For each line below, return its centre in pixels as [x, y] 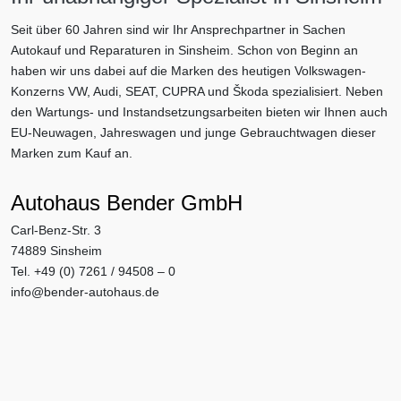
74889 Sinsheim [56, 251]
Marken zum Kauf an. [72, 154]
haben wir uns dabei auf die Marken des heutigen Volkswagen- [188, 71]
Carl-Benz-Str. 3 [56, 230]
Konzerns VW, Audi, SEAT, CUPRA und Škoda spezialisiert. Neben [197, 92]
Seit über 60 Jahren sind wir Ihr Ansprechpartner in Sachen [178, 30]
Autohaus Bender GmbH [127, 203]
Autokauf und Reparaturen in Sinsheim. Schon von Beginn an [184, 51]
